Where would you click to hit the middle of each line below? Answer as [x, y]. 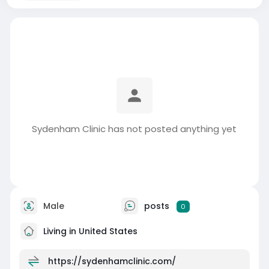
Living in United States [89, 231]
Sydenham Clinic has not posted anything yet [134, 129]
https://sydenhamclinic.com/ [112, 261]
